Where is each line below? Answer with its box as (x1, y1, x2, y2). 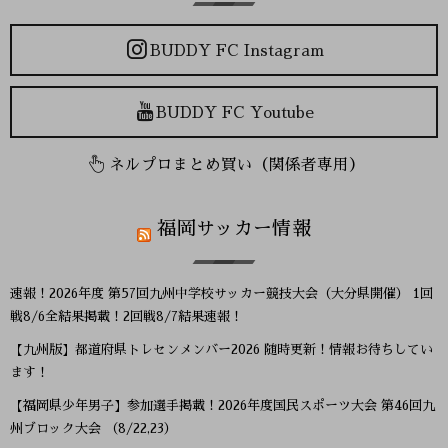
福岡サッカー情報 (157, 218, 311, 238)
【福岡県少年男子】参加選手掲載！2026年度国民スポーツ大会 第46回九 (10, 398, 435, 412)
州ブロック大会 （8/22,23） (10, 421, 177, 435)
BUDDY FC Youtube (156, 105, 315, 122)
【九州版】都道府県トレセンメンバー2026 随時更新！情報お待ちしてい (10, 342, 433, 356)
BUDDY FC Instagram (149, 43, 324, 60)
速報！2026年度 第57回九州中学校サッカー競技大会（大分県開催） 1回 (10, 286, 433, 300)
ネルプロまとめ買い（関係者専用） (108, 157, 365, 174)
